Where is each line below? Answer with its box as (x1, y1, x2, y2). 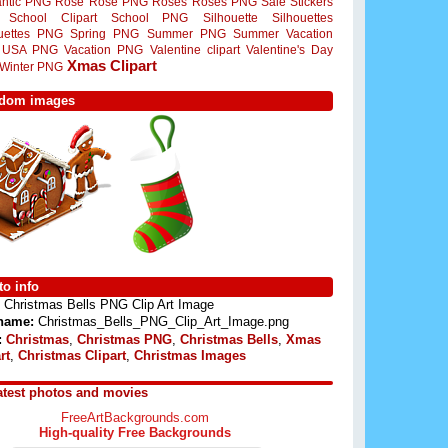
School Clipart (9, 11, 97, 24)
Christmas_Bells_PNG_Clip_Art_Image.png (34, 314, 289, 330)
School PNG (111, 11, 189, 24)
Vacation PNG (64, 43, 143, 56)
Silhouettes (272, 11, 334, 24)
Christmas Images (134, 347, 246, 363)
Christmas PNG (77, 331, 172, 347)
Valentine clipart (149, 43, 240, 56)
